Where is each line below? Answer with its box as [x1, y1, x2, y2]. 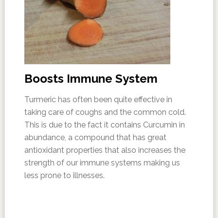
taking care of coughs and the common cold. [24, 108, 186, 117]
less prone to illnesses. [24, 171, 105, 181]
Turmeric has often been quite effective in [24, 95, 172, 105]
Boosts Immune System [24, 72, 158, 86]
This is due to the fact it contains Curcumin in [24, 120, 185, 130]
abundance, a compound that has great [24, 133, 166, 143]
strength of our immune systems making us [24, 158, 180, 168]
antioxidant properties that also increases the [24, 145, 185, 155]
